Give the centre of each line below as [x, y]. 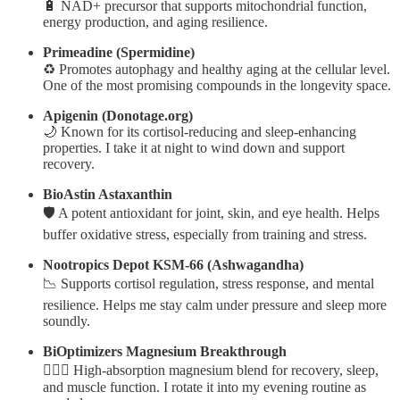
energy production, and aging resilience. [155, 22]
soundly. [67, 321]
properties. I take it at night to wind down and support [194, 148]
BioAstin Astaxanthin [108, 195]
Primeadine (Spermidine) [119, 53]
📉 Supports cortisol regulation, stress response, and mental [208, 284]
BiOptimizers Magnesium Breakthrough [165, 352]
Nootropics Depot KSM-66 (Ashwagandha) [173, 265]
